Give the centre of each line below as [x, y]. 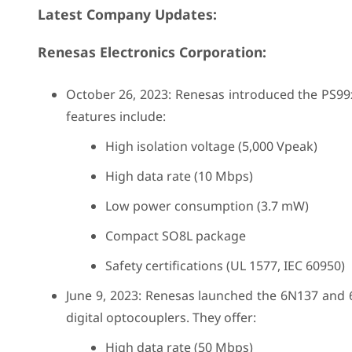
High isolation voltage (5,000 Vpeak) [211, 146]
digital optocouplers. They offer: [161, 317]
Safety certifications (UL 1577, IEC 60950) [225, 266]
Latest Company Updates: [127, 14]
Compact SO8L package [175, 236]
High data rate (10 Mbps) [179, 176]
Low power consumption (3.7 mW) [207, 206]
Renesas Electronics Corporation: [152, 52]
